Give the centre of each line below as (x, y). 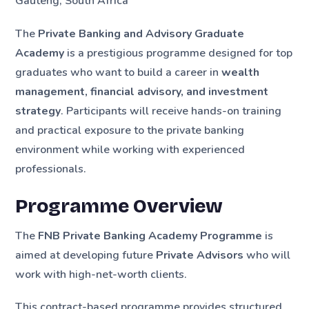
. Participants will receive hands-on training (171, 111)
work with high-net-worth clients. (101, 274)
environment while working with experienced (130, 149)
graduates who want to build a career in (119, 72)
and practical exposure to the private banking (130, 130)
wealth (241, 72)
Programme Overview (119, 206)
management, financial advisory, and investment (142, 91)
